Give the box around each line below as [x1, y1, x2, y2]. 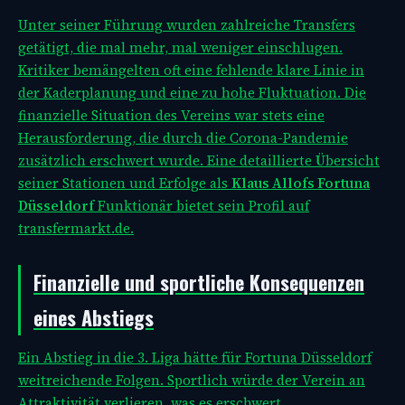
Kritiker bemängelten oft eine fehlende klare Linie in [18, 61, 364, 80]
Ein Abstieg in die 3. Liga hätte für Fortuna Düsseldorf [18, 348, 372, 368]
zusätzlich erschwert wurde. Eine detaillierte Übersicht [18, 151, 380, 171]
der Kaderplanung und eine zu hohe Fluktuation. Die [18, 83, 366, 103]
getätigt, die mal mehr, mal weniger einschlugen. [18, 38, 343, 58]
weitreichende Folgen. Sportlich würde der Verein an [18, 371, 365, 391]
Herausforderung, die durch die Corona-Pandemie [18, 128, 348, 148]
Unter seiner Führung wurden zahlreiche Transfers [18, 15, 355, 35]
